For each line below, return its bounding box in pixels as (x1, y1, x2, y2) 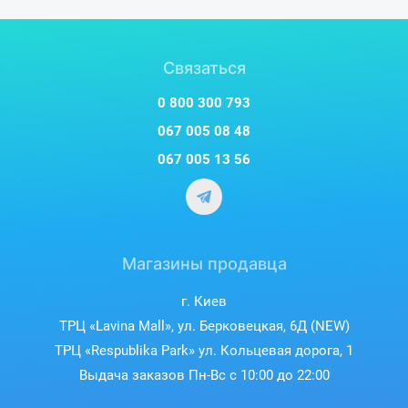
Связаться (162, 57, 246, 77)
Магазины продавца (121, 253, 287, 273)
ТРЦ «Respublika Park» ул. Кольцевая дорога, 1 (55, 342, 353, 359)
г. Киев (181, 292, 227, 310)
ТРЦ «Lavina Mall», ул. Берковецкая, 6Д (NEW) (58, 317, 350, 334)
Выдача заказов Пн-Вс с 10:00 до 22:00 (78, 366, 330, 383)
